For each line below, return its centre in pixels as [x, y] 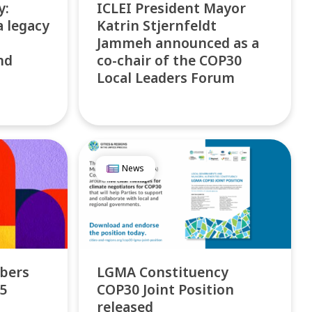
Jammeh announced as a [178, 42]
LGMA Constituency [163, 272]
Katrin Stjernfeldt [157, 25]
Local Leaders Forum [166, 77]
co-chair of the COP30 [170, 60]
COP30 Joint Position [166, 289]
